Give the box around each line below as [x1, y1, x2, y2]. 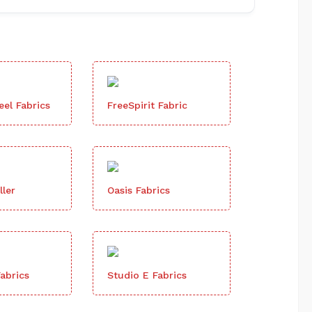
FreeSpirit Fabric [107, 99, 187, 111]
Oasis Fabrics [107, 184, 170, 196]
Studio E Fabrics [107, 269, 187, 281]
